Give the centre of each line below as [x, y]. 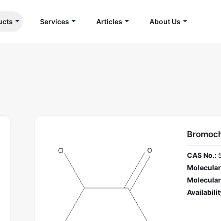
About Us [165, 22]
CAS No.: [202, 155]
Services [54, 22]
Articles [109, 22]
